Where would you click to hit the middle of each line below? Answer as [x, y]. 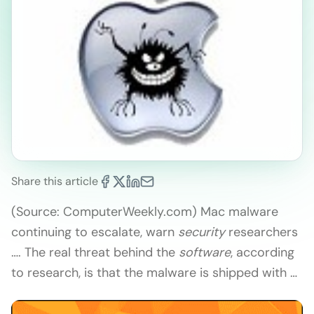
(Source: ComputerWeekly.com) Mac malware [145, 212]
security [202, 232]
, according [262, 253]
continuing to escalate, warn [95, 232]
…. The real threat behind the [95, 253]
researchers [261, 232]
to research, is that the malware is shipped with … [154, 273]
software [205, 253]
